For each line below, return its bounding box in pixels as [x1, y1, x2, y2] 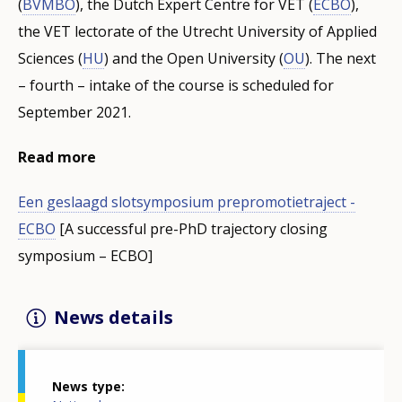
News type [52, 378, 121, 396]
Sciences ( [18, 48, 83, 68]
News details [54, 304, 173, 329]
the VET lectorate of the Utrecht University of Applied [18, 21, 377, 41]
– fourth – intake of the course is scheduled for [18, 74, 334, 95]
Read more [18, 146, 96, 167]
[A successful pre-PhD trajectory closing [56, 218, 328, 239]
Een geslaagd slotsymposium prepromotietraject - [18, 191, 355, 212]
